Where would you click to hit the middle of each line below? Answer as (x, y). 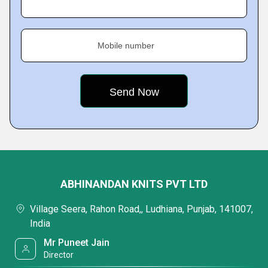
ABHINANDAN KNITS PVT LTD (134, 184)
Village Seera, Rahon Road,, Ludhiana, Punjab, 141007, (141, 209)
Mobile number (126, 45)
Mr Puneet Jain (77, 243)
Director (59, 255)
